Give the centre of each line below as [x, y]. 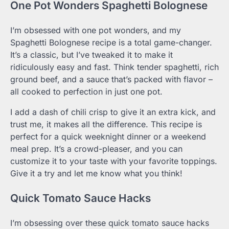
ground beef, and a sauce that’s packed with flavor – [111, 79]
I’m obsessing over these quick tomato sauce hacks [110, 223]
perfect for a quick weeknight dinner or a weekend [108, 137]
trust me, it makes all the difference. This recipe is [106, 124]
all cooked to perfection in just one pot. [86, 92]
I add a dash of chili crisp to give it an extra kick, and [113, 112]
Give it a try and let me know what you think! [96, 174]
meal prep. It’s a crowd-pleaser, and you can [96, 149]
